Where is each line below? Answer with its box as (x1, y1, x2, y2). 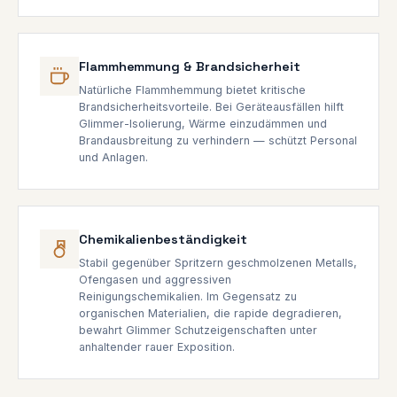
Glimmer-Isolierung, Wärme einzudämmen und (79, 116, 327, 130)
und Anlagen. (79, 150, 148, 164)
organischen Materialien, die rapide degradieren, (79, 306, 342, 320)
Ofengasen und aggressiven (79, 272, 231, 286)
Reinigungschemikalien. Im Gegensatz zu (79, 289, 297, 303)
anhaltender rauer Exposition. (79, 339, 235, 354)
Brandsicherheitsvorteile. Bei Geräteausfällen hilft (79, 99, 344, 113)
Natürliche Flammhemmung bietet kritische (79, 82, 306, 97)
